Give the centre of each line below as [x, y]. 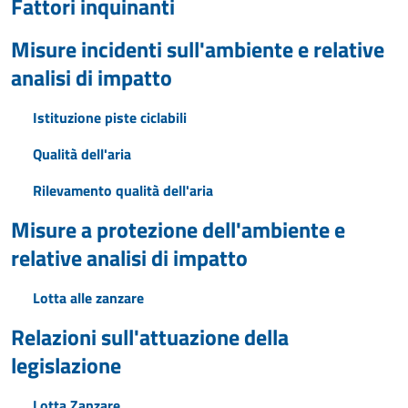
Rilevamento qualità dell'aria [123, 190]
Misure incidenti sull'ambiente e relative [198, 49]
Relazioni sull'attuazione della [150, 337]
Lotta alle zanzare [88, 298]
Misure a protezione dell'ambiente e [178, 229]
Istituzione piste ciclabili [110, 117]
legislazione [66, 365]
